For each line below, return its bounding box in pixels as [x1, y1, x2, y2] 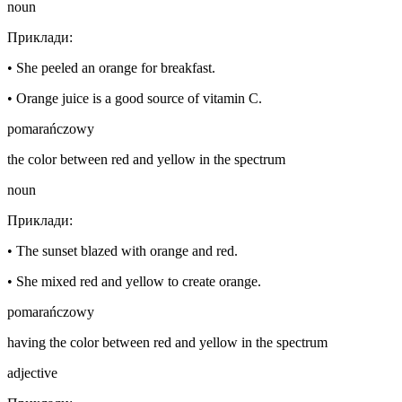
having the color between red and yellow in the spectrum [7, 335, 328, 351]
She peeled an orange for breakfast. [16, 60, 215, 76]
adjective [7, 365, 57, 381]
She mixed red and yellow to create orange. [16, 274, 261, 290]
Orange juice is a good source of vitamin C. [16, 91, 262, 107]
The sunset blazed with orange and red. [16, 243, 238, 259]
